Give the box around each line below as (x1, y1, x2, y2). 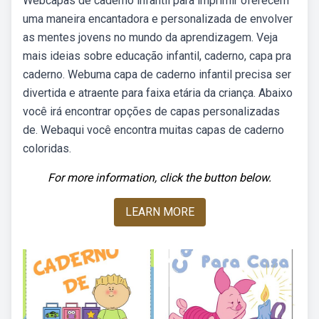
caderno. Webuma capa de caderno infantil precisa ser (23, 68, 291, 81)
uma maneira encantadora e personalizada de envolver (23, 12, 293, 26)
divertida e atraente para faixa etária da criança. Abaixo (23, 86, 293, 100)
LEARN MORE (125, 205, 194, 219)
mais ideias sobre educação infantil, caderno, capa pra (23, 49, 291, 63)
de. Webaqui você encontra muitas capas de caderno (23, 123, 284, 137)
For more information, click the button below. (48, 171, 271, 184)
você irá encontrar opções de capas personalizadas (23, 105, 280, 118)
